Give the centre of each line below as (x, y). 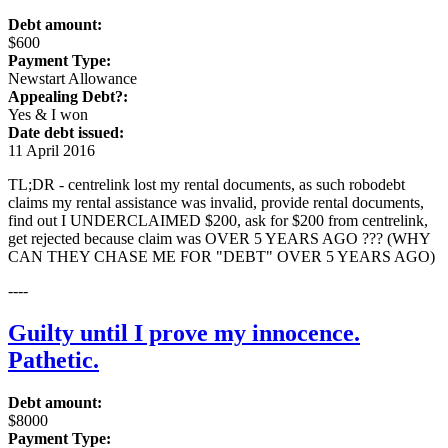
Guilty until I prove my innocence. (184, 333)
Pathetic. (53, 360)
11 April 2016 (51, 151)
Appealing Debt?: (68, 97)
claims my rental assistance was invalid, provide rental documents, (216, 203)
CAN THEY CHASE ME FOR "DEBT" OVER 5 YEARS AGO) (221, 257)
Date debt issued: (66, 133)
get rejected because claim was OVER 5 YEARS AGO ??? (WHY (219, 239)
